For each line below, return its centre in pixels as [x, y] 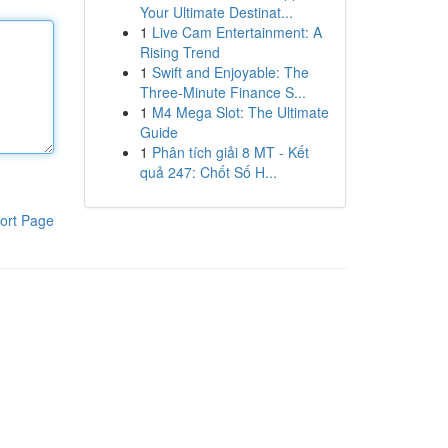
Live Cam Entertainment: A [236, 32]
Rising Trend [179, 52]
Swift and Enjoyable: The [230, 72]
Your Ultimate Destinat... [216, 12]
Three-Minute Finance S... [222, 92]
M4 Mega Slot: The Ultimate [240, 112]
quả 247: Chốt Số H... [208, 172]
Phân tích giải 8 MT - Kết [230, 152]
